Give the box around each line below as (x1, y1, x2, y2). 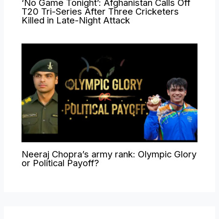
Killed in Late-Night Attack (22, 14, 131, 25)
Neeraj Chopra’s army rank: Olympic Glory (22, 148, 197, 159)
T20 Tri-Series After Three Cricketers (22, 5, 179, 17)
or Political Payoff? (22, 157, 100, 168)
